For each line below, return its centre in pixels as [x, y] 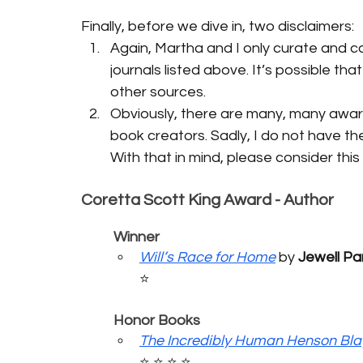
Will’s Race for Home [207, 257]
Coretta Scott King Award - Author [207, 200]
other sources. [158, 92]
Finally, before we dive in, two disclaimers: [218, 26]
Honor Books [157, 320]
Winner [137, 237]
